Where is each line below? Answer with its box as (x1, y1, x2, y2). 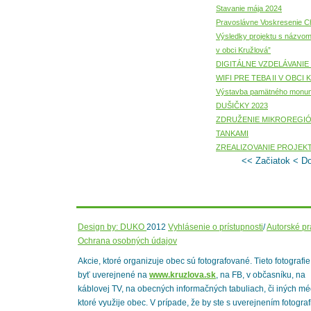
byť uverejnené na (78, 270, 149, 280)
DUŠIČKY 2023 (216, 101, 268, 110)
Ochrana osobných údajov (78, 236, 177, 246)
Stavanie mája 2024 (216, 4, 282, 12)
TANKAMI (216, 129, 249, 137)
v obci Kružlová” (216, 46, 271, 54)
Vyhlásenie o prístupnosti (168, 222, 263, 232)
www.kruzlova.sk (149, 270, 216, 280)
